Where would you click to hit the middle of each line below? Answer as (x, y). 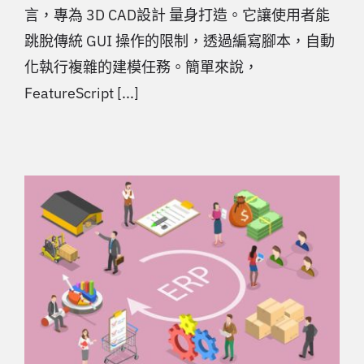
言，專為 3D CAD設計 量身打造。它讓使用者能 (177, 15)
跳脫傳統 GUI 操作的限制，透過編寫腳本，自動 (180, 41)
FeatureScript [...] (82, 93)
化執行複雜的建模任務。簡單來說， (141, 67)
